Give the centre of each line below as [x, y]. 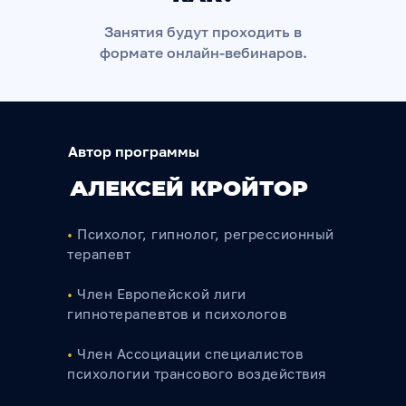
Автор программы [134, 151]
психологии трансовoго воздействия [197, 373]
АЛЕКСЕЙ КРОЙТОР [189, 188]
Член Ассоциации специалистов [190, 353]
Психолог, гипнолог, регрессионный [203, 234]
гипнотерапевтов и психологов [177, 314]
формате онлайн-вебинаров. [203, 53]
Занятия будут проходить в [203, 32]
